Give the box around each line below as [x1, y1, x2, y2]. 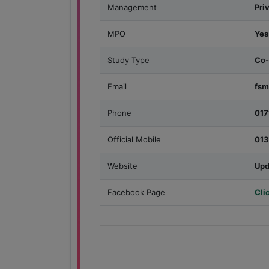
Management [107, 2, 157, 13]
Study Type [107, 55, 150, 65]
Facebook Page [107, 187, 165, 198]
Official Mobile [107, 134, 161, 145]
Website [107, 161, 138, 171]
